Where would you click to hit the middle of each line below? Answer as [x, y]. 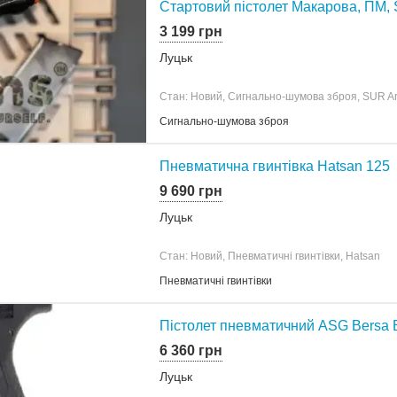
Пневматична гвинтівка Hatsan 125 [275, 166]
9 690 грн [191, 191]
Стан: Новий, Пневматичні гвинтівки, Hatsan [270, 256]
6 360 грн [191, 350]
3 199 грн [191, 31]
